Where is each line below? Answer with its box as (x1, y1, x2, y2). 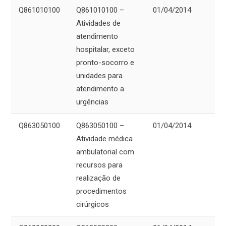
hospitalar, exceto (76, 45, 135, 54)
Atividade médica (76, 134, 133, 144)
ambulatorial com (76, 147, 134, 157)
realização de (76, 174, 121, 183)
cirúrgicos (76, 200, 109, 209)
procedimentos (76, 187, 127, 196)
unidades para (76, 71, 123, 81)
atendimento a (76, 84, 124, 94)
